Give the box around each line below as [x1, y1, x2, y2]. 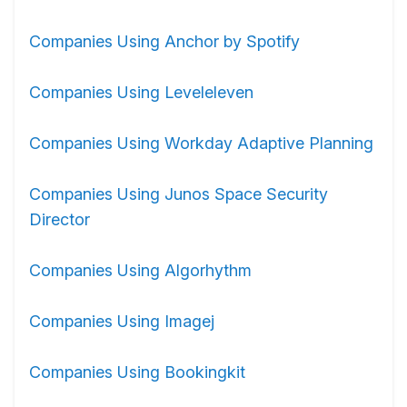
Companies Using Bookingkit [29, 362, 245, 382]
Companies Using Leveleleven [29, 83, 253, 102]
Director [29, 210, 90, 229]
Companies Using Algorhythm [29, 261, 252, 280]
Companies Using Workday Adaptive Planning [29, 134, 373, 153]
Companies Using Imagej [29, 312, 214, 331]
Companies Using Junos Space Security [29, 184, 328, 203]
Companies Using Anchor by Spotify [29, 32, 300, 51]
